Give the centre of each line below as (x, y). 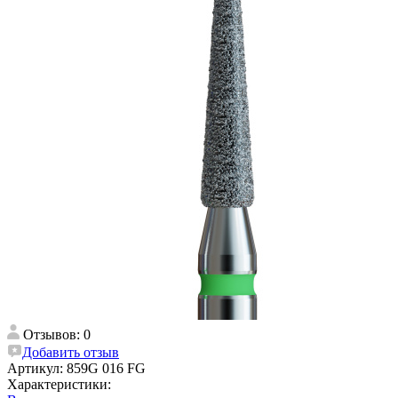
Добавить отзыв (71, 352)
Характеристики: (59, 384)
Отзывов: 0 (57, 334)
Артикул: (37, 368)
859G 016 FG (106, 368)
